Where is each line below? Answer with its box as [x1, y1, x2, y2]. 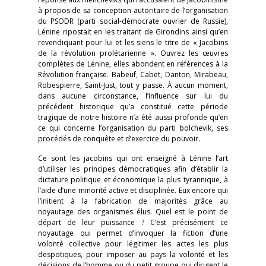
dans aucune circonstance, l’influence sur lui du [38, 91, 228, 101]
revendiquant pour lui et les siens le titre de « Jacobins [38, 37, 228, 47]
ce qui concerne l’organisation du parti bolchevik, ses [38, 123, 228, 133]
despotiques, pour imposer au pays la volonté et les [38, 249, 228, 259]
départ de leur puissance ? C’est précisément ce [38, 217, 228, 227]
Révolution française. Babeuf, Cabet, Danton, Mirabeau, [38, 69, 228, 80]
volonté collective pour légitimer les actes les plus [38, 239, 228, 249]
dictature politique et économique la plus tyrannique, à [38, 175, 228, 185]
